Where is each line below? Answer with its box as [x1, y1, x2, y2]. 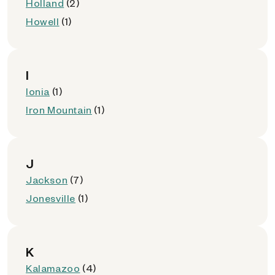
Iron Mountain [26, 103, 92, 116]
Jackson [26, 173, 68, 186]
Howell [26, 15, 60, 28]
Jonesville [26, 192, 76, 204]
